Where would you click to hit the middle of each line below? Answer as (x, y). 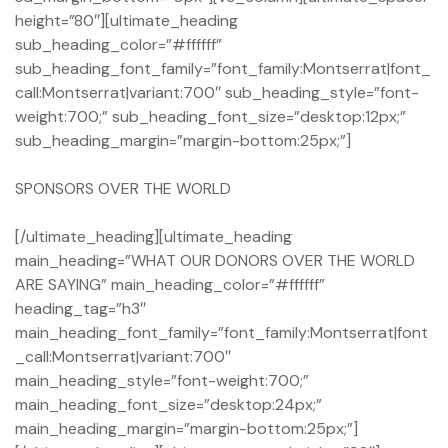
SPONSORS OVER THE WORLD (123, 189)
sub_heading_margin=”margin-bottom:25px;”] (183, 141)
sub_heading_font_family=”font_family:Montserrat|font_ (223, 69)
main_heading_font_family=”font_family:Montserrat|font (221, 333)
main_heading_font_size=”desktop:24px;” (168, 405)
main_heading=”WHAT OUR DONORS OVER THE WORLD (215, 261)
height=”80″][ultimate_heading (126, 21)
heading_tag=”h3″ (80, 309)
